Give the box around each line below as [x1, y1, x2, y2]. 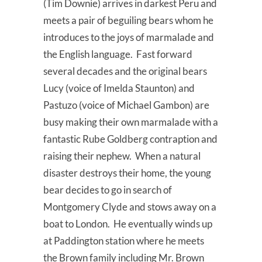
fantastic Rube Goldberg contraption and [43, 133, 218, 146]
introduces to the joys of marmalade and [43, 31, 214, 44]
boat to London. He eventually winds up [43, 218, 212, 230]
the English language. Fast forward [43, 48, 192, 61]
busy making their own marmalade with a [43, 116, 218, 129]
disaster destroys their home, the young [43, 167, 211, 180]
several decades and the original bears [43, 65, 207, 78]
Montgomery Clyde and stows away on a [43, 201, 216, 213]
